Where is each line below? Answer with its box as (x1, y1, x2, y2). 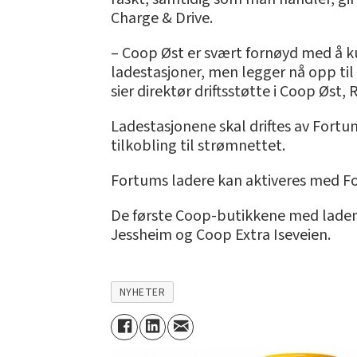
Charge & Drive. (111, 7, 214, 30)
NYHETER (119, 284, 166, 300)
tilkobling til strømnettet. (111, 135, 286, 158)
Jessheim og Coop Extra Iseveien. (111, 224, 331, 247)
